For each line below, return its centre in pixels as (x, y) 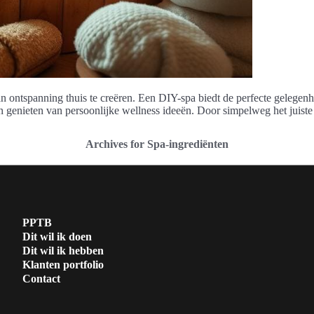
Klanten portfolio (63, 264)
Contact (41, 278)
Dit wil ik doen (57, 236)
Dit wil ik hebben (63, 250)
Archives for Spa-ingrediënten (157, 144)
